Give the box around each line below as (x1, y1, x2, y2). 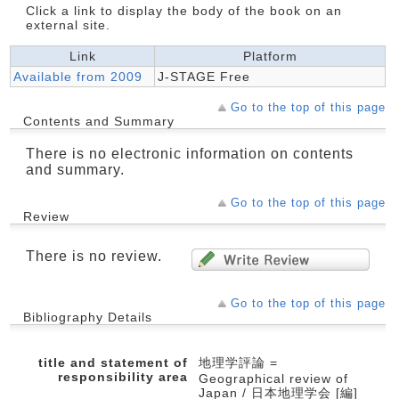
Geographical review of (199, 371, 348, 386)
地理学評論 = (199, 355, 278, 370)
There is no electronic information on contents (26, 146, 354, 161)
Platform (242, 49, 297, 63)
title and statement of (38, 355, 188, 370)
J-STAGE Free (158, 69, 250, 84)
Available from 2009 (13, 69, 142, 84)
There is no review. (26, 248, 162, 264)
